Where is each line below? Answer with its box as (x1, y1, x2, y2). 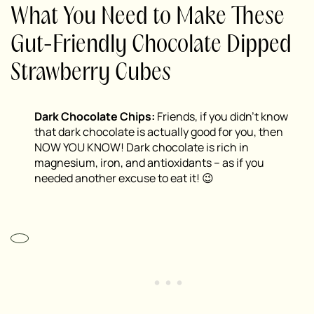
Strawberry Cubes (11, 62, 171, 84)
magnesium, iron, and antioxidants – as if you (34, 154, 264, 170)
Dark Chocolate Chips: (34, 108, 155, 124)
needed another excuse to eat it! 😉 (34, 170, 214, 186)
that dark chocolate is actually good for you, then (34, 123, 283, 139)
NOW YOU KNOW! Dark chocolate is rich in (34, 139, 249, 155)
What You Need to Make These (11, 6, 285, 28)
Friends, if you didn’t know (155, 108, 288, 124)
